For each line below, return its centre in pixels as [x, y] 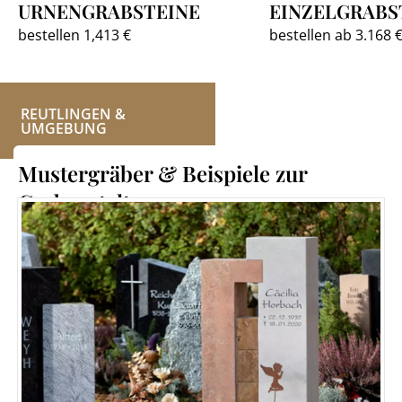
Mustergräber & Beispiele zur [162, 173]
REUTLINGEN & [73, 114]
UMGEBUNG [64, 128]
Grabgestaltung [93, 202]
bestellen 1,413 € [74, 35]
